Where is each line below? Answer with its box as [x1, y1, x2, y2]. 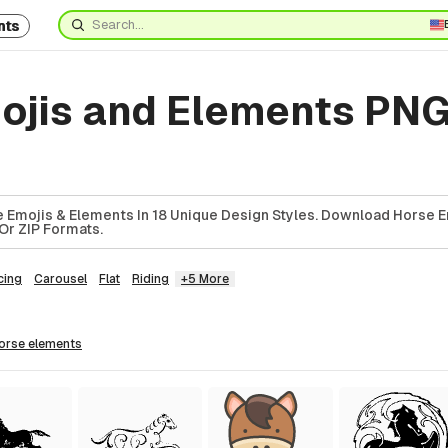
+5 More [181, 272, 229, 286]
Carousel [34, 272, 87, 286]
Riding [132, 272, 169, 286]
